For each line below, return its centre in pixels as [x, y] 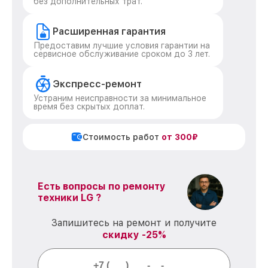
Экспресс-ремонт [97, 84]
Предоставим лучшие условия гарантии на [122, 45]
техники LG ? [69, 198]
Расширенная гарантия [109, 31]
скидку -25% [134, 235]
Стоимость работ [122, 137]
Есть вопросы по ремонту [102, 186]
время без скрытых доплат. [89, 106]
